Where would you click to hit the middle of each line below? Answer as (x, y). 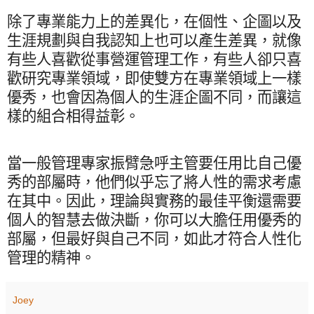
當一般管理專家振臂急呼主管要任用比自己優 (154, 163)
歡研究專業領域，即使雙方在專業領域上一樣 (154, 78)
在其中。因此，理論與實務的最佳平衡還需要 (154, 201)
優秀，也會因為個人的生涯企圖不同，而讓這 (154, 97)
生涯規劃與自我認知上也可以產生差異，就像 (154, 40)
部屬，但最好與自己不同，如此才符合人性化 (154, 239)
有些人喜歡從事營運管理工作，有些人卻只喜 (154, 59)
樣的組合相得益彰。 (73, 116)
